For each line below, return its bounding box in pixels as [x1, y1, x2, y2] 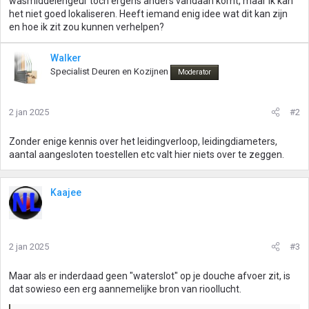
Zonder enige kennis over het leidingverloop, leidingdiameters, [9, 136, 277, 147]
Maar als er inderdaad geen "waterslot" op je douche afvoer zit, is [9, 270, 290, 281]
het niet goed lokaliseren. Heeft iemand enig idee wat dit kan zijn [9, 8, 288, 19]
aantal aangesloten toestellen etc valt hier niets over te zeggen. [9, 149, 284, 160]
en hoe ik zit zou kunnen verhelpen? [9, 21, 164, 32]
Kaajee [50, 187, 81, 198]
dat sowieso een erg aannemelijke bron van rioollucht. [9, 283, 241, 295]
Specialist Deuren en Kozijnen [50, 66, 168, 77]
